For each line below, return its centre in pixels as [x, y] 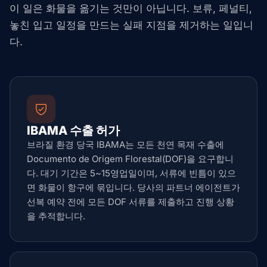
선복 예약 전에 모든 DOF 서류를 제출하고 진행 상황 [131, 202]
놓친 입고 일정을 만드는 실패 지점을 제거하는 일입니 [131, 25]
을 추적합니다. [56, 216]
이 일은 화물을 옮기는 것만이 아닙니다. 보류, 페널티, [131, 8]
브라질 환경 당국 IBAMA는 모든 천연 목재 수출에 [125, 145]
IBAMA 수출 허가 [73, 131]
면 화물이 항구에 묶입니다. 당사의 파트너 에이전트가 [133, 187]
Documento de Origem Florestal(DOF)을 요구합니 [130, 159]
